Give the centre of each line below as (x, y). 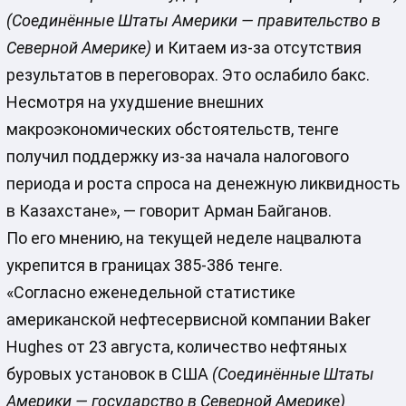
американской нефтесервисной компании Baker (188, 320)
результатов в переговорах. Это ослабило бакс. (188, 75)
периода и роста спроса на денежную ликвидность (203, 184)
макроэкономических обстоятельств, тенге (172, 130)
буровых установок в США (109, 374)
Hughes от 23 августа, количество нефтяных (176, 347)
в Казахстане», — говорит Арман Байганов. (169, 211)
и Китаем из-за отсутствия (256, 48)
